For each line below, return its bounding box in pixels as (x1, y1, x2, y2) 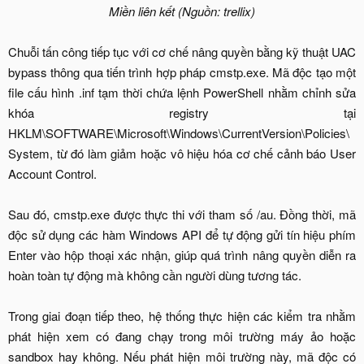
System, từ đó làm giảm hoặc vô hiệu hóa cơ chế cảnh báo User (8, 145, 356, 162)
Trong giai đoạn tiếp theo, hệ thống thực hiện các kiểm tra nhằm (8, 307, 356, 325)
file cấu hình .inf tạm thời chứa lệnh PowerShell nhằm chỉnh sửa (8, 84, 356, 102)
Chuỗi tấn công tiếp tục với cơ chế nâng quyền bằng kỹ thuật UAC (8, 43, 356, 61)
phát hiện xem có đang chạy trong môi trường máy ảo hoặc (8, 327, 356, 345)
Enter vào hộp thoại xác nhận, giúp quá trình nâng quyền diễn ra (8, 246, 356, 264)
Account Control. (8, 165, 97, 183)
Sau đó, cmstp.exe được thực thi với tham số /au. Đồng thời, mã (8, 206, 356, 223)
